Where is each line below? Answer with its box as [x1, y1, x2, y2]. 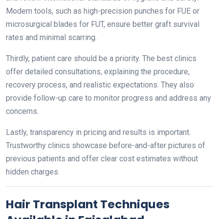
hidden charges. [6, 167, 60, 176]
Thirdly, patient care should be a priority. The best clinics [6, 54, 197, 63]
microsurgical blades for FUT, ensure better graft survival [6, 20, 199, 29]
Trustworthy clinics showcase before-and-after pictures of [6, 141, 205, 150]
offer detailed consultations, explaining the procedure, [6, 67, 190, 76]
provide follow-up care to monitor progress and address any [6, 93, 211, 103]
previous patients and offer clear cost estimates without [6, 154, 198, 163]
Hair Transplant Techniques [6, 196, 170, 212]
